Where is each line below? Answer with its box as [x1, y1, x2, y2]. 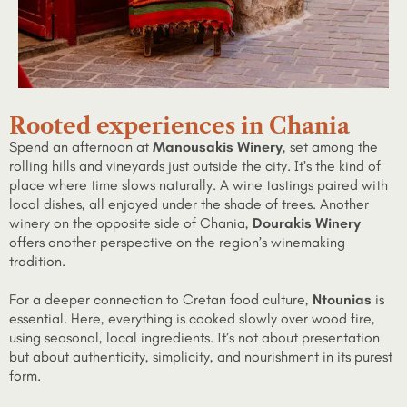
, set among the [283, 137, 378, 155]
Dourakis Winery [253, 213, 361, 232]
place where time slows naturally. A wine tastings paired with [9, 175, 388, 194]
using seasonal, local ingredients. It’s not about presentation [9, 328, 380, 346]
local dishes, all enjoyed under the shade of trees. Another [9, 194, 369, 213]
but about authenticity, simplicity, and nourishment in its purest [9, 347, 392, 365]
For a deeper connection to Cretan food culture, [9, 290, 313, 308]
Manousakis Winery [153, 137, 283, 155]
